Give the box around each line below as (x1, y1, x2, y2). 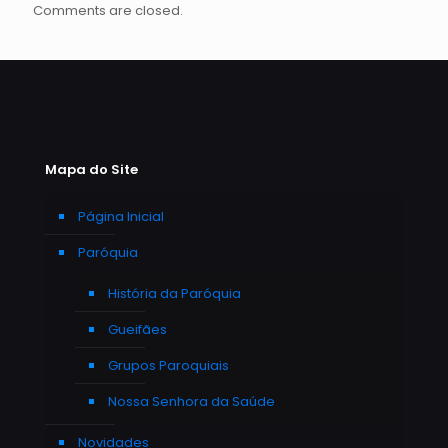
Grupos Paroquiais (108, 355, 229, 375)
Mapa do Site (45, 159, 138, 179)
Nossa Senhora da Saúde (108, 391, 275, 411)
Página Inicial (78, 206, 164, 226)
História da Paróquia (108, 283, 241, 303)
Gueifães (108, 319, 167, 339)
